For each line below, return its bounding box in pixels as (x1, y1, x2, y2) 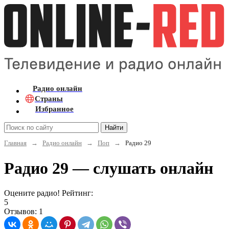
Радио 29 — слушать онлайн (4, 158, 213, 177)
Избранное (35, 104, 74, 113)
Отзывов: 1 (4, 207, 43, 216)
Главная (4, 139, 27, 147)
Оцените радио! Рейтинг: (4, 189, 93, 198)
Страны (35, 94, 63, 103)
